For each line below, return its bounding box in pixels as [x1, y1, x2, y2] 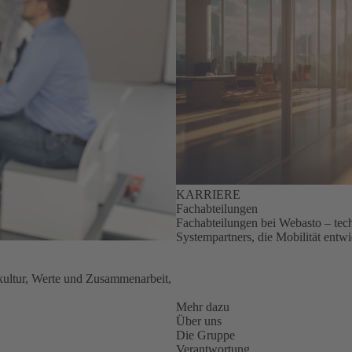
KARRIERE [176, 188, 240, 202]
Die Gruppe [176, 328, 235, 343]
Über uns [176, 314, 222, 328]
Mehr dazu [176, 300, 229, 314]
